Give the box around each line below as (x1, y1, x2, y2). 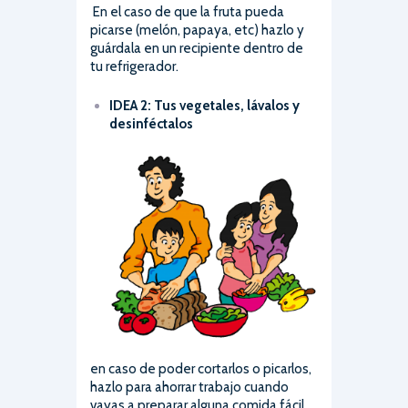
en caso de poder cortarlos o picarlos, (90, 360, 311, 377)
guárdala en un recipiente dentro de (90, 40, 303, 57)
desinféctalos (109, 116, 193, 133)
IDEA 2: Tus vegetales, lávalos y (109, 97, 300, 115)
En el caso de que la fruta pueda (93, 4, 284, 21)
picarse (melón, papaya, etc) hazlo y (90, 22, 304, 39)
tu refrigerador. (90, 58, 178, 76)
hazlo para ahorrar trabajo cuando (90, 378, 289, 395)
